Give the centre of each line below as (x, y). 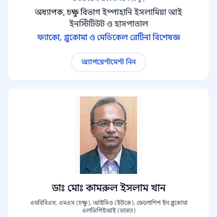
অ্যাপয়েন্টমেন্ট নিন (108, 62)
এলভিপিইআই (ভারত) (108, 210)
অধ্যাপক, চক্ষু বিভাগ (68, 13)
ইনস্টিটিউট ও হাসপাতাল (108, 24)
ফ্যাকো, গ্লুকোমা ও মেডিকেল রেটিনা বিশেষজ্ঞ (108, 38)
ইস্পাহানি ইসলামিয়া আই (142, 13)
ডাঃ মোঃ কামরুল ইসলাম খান (108, 188)
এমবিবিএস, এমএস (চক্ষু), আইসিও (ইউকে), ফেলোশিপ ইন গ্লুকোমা (108, 203)
